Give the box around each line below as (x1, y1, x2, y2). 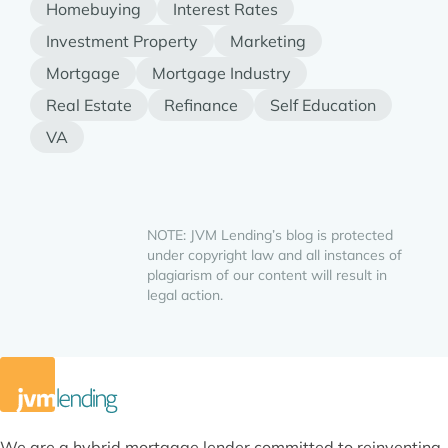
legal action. (147, 286, 223, 305)
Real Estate (46, 95, 132, 116)
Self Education (270, 95, 376, 116)
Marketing (230, 31, 306, 52)
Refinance (164, 95, 238, 116)
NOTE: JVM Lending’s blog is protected (147, 226, 393, 245)
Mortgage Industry (152, 63, 291, 84)
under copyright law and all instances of (147, 246, 402, 265)
